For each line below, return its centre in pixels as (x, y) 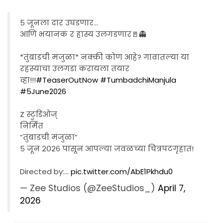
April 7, (171, 188)
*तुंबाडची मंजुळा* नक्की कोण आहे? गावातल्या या (105, 57)
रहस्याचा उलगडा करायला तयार (75, 68)
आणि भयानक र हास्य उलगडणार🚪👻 (83, 34)
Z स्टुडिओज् (39, 114)
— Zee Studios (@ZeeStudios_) (89, 188)
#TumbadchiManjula (138, 80)
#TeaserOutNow (67, 80)
